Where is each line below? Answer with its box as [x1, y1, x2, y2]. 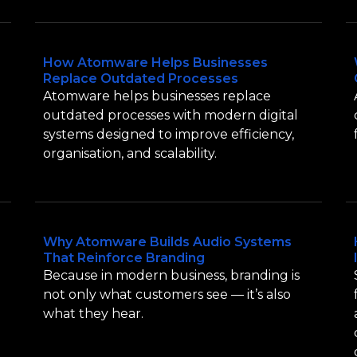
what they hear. [43, 306, 143, 322]
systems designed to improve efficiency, [43, 126, 294, 142]
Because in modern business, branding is [43, 268, 300, 284]
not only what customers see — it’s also [43, 287, 291, 303]
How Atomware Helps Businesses [43, 54, 268, 70]
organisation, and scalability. [43, 145, 217, 161]
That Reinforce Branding [43, 250, 205, 266]
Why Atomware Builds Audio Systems [43, 234, 292, 250]
